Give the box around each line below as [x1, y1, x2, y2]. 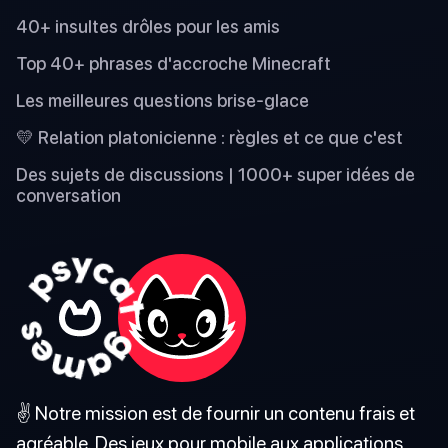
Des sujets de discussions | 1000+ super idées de [16, 163, 415, 185]
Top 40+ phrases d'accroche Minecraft [16, 52, 331, 74]
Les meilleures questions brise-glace [16, 89, 309, 111]
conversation [16, 184, 121, 206]
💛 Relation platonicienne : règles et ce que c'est [16, 126, 403, 148]
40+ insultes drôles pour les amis [16, 15, 280, 37]
